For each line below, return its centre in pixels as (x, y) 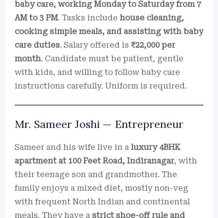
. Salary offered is (95, 45)
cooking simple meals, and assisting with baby (109, 31)
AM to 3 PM (36, 18)
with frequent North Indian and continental (102, 202)
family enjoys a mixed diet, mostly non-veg (101, 188)
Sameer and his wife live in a (73, 147)
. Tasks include (89, 18)
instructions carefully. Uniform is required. (101, 86)
